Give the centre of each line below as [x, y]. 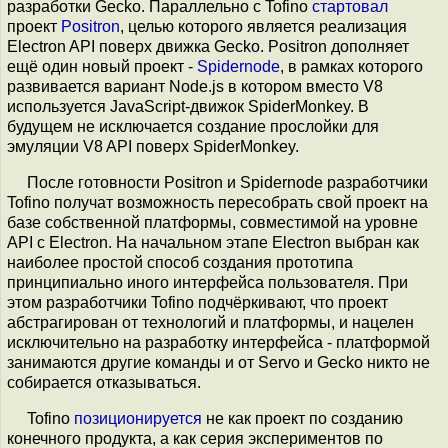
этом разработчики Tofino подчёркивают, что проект [197, 302]
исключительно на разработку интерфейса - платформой [218, 342]
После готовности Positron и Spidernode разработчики [227, 182]
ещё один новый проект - [102, 66]
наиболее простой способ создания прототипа [180, 262]
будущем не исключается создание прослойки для [193, 126]
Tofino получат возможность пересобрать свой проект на [217, 202]
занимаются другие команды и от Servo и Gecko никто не [218, 362]
